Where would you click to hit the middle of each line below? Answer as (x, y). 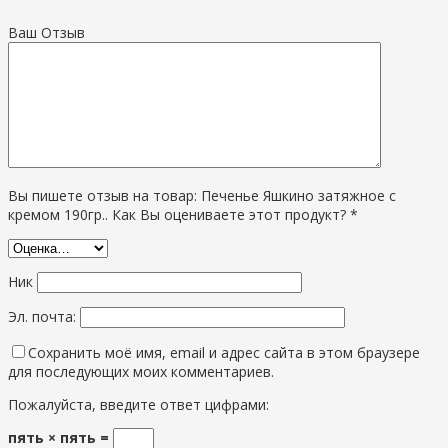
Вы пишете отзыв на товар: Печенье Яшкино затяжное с (202, 195)
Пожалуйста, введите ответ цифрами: (138, 404)
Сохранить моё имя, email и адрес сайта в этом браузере (224, 352)
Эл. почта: (44, 316)
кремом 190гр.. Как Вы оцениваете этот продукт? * (183, 214)
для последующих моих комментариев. (141, 371)
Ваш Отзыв (46, 32)
